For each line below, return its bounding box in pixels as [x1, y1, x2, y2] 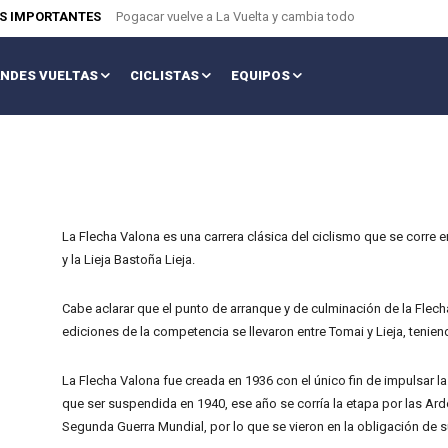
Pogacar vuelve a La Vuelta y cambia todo [116, 9, 355, 24]
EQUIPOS [230, 68, 290, 84]
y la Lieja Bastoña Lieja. [62, 252, 195, 268]
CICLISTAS [129, 68, 199, 84]
